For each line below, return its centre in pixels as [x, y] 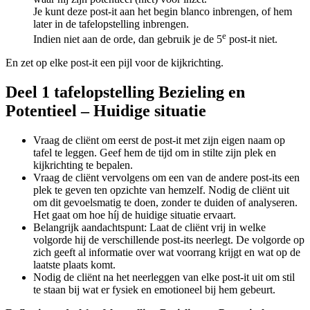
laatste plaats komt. [74, 264]
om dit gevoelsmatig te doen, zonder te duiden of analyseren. [165, 202]
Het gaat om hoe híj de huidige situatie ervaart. [135, 215]
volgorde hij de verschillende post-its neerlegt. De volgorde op [169, 239]
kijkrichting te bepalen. [83, 165]
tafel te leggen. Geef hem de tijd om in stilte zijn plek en [155, 152]
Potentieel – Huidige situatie [106, 110]
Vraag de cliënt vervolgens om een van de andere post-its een [166, 177]
